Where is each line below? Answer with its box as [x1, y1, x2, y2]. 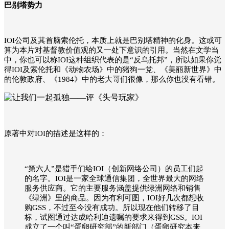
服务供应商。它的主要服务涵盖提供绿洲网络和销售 [25, 184, 201, 192]
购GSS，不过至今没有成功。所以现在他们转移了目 [25, 203, 199, 212]
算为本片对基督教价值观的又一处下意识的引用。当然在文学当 [4, 45, 219, 54]
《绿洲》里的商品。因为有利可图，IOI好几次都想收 [25, 193, 204, 202]
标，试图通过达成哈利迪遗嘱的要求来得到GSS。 [25, 213, 192, 221]
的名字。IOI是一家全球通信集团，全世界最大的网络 [25, 174, 204, 182]
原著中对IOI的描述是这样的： [4, 129, 107, 138]
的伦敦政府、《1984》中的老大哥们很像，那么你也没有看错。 [4, 75, 220, 83]
